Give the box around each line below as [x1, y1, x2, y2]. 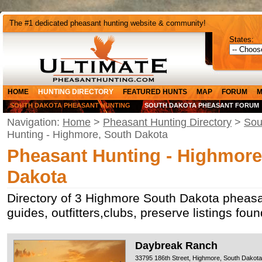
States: [229, 35, 254, 44]
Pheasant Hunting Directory [103, 116, 232, 128]
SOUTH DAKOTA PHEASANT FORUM [144, 102, 259, 109]
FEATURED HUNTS [123, 88, 187, 96]
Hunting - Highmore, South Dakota [7, 129, 168, 140]
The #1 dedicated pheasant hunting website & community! [9, 19, 206, 27]
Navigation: [7, 116, 63, 128]
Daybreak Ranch [135, 239, 218, 251]
